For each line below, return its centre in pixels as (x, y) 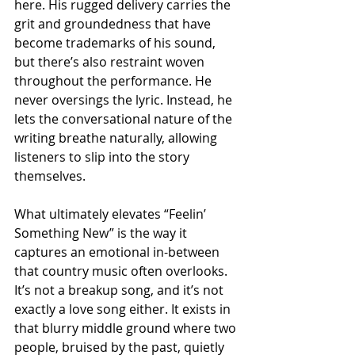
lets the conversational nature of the (125, 119)
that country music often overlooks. (122, 271)
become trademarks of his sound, (116, 43)
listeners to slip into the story (103, 157)
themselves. (50, 176)
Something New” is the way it (102, 233)
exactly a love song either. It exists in (124, 309)
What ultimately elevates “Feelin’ (112, 214)
